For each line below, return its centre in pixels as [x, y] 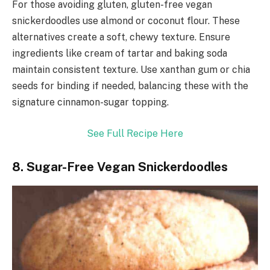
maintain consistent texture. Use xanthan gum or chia [131, 70]
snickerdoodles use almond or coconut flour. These [126, 21]
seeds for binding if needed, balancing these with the [130, 86]
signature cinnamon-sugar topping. [90, 102]
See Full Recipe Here [135, 133]
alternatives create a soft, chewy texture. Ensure [121, 37]
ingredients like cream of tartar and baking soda [120, 54]
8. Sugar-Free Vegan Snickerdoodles [120, 167]
